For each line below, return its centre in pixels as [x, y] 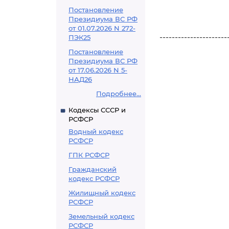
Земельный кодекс [101, 216]
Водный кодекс [96, 131]
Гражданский [93, 169]
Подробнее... [119, 94]
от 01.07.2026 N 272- [102, 28]
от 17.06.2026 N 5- [98, 70]
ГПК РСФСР [89, 155]
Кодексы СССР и [97, 110]
